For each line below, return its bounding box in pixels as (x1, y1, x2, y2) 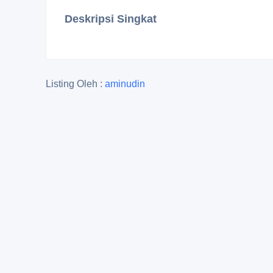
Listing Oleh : (46, 79, 105, 89)
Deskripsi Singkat (65, 13, 157, 25)
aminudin (105, 79, 145, 89)
